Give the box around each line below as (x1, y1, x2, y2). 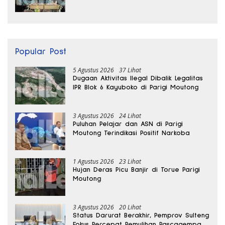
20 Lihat (119, 202, 141, 211)
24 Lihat (119, 111, 141, 120)
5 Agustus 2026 (73, 65, 114, 74)
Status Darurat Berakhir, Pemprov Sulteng (73, 211, 209, 219)
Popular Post (15, 47, 66, 56)
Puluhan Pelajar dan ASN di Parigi (73, 120, 183, 128)
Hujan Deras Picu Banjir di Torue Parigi (73, 166, 200, 173)
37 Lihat (119, 65, 141, 74)
